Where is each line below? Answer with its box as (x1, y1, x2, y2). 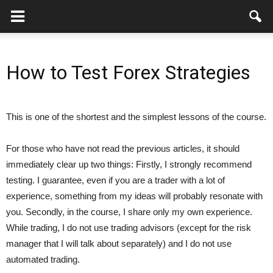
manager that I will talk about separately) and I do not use (6, 238, 232, 249)
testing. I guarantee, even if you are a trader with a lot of (6, 175, 225, 185)
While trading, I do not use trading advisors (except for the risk (6, 222, 251, 233)
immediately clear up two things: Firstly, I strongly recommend (6, 159, 252, 169)
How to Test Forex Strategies (6, 61, 250, 84)
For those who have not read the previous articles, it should (6, 143, 239, 154)
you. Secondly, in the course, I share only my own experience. (6, 207, 252, 217)
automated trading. (6, 254, 80, 264)
